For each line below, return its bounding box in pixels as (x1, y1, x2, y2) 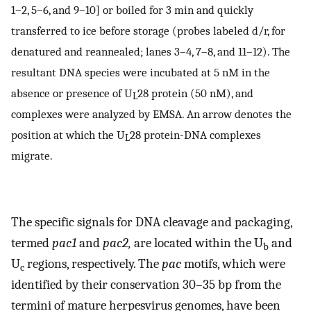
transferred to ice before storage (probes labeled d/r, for (11, 24, 285, 38)
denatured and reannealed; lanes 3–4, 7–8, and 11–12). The (11, 44, 290, 59)
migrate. (11, 149, 53, 163)
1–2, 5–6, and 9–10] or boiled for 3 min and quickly (11, 3, 253, 17)
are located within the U (131, 235, 263, 251)
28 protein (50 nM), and (137, 86, 253, 101)
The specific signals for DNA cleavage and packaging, (11, 215, 292, 230)
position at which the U (11, 128, 125, 142)
